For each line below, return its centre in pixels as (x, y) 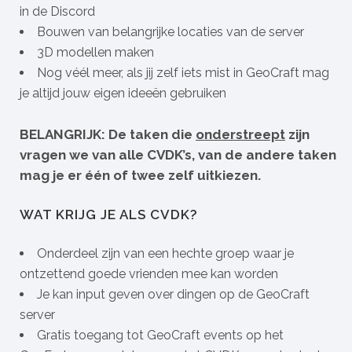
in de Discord (57, 11)
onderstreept (240, 134)
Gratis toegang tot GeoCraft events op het (160, 335)
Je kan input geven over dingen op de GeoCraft (173, 294)
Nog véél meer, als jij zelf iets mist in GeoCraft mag (183, 73)
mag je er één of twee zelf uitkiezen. (140, 175)
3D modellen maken (95, 52)
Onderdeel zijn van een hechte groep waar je (165, 253)
